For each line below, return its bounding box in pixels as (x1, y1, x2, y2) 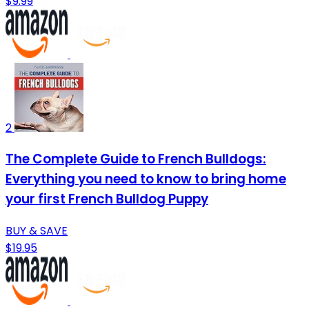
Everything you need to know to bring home (6, 170, 286, 189)
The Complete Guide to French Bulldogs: (6, 150, 266, 169)
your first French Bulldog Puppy (6, 190, 208, 209)
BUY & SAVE (6, 223, 68, 239)
